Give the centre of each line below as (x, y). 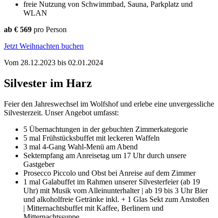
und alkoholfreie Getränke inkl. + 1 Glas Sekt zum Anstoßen (116, 199)
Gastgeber (39, 164)
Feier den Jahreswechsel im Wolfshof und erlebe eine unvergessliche (109, 104)
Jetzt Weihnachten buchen (44, 46)
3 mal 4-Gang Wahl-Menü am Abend (81, 146)
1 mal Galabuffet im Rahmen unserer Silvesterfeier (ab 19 (112, 182)
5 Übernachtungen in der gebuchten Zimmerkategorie (106, 129)
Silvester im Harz (48, 83)
